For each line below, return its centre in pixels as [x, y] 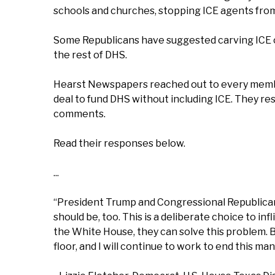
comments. [79, 114]
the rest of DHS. [90, 55]
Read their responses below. [119, 143]
